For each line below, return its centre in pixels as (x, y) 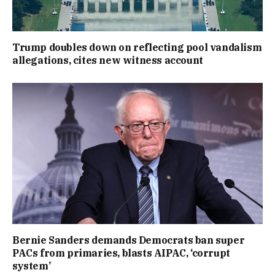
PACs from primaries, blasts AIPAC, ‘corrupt (121, 253)
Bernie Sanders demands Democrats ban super (129, 240)
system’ (32, 265)
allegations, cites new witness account (108, 60)
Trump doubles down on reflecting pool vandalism (137, 48)
